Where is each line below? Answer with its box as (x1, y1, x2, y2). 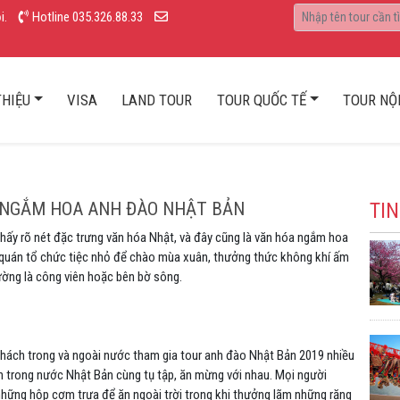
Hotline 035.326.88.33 (32, 9, 143, 25)
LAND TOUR (121, 90, 193, 109)
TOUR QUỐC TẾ (216, 90, 306, 109)
